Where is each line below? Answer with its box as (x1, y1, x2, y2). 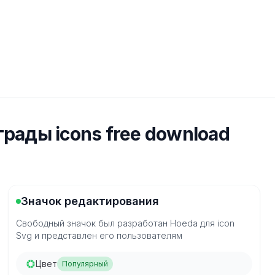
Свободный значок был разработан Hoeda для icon (16, 218, 235, 228)
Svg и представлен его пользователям (16, 230, 183, 241)
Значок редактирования (21, 195, 160, 207)
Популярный (62, 259, 109, 268)
